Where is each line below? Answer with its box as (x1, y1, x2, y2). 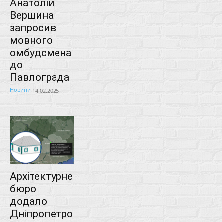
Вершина (10, 9, 54, 21)
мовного (10, 34, 53, 46)
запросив (10, 21, 56, 34)
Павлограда (10, 71, 69, 83)
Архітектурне (10, 170, 73, 182)
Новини (10, 85, 31, 93)
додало (10, 195, 47, 207)
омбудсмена (10, 46, 71, 58)
